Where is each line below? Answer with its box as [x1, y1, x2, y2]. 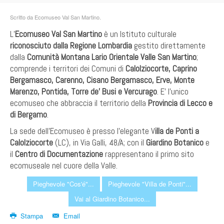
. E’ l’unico [157, 85, 188, 97]
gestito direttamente [132, 39, 205, 51]
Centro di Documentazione [15, 148, 103, 159]
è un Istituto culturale [102, 28, 176, 39]
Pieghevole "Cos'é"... [32, 178, 94, 188]
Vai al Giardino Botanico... [74, 193, 150, 203]
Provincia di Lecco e [148, 97, 212, 108]
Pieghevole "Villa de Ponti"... [107, 178, 191, 188]
